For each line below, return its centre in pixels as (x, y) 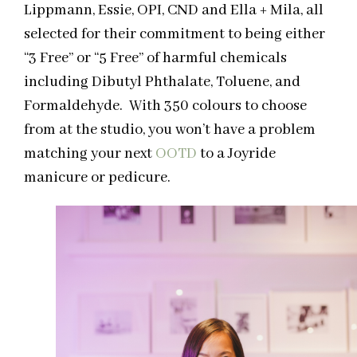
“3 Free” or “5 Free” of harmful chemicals (155, 58)
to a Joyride (236, 153)
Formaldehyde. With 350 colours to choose (165, 106)
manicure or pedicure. (97, 177)
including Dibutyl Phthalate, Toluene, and (162, 82)
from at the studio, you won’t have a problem (170, 129)
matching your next (90, 153)
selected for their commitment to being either (175, 34)
